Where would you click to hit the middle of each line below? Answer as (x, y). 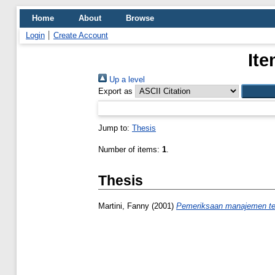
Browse (140, 18)
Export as (115, 91)
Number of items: (130, 149)
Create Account (81, 35)
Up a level (126, 79)
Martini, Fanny (124, 206)
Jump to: (115, 128)
